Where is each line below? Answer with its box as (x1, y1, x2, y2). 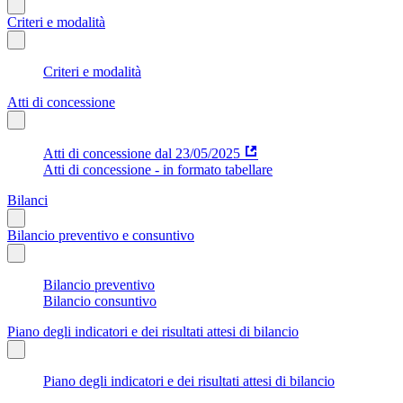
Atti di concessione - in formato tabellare (43, 161, 273, 177)
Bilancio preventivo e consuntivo (7, 227, 194, 243)
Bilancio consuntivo (43, 292, 157, 309)
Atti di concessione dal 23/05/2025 (43, 145, 240, 161)
